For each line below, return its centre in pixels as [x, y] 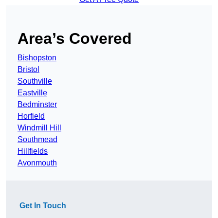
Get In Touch [43, 206]
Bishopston [37, 58]
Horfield [31, 116]
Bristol [28, 70]
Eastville [32, 93]
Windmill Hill [39, 128]
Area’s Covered [75, 39]
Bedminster [37, 105]
